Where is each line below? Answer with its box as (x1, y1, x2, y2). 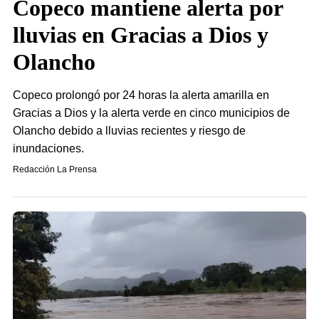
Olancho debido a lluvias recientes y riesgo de (13, 125, 246, 137)
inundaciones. (13, 142, 84, 155)
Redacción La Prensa (13, 164, 97, 174)
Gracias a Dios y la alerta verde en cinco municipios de (13, 107, 290, 119)
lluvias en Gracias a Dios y (13, 22, 268, 48)
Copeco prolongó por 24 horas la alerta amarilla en (13, 89, 269, 101)
